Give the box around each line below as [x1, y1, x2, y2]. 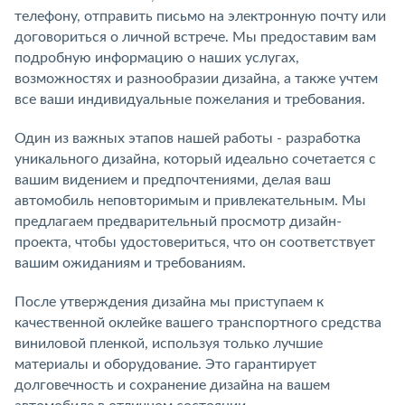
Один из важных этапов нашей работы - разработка [14, 130, 361, 146]
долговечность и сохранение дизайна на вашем [14, 377, 330, 392]
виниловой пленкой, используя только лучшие [14, 335, 323, 351]
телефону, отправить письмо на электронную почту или [14, 8, 386, 24]
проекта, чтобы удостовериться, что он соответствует [14, 234, 375, 250]
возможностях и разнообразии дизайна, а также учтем [14, 71, 378, 86]
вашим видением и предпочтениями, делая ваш [14, 172, 331, 187]
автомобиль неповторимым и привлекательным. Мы [14, 193, 366, 208]
